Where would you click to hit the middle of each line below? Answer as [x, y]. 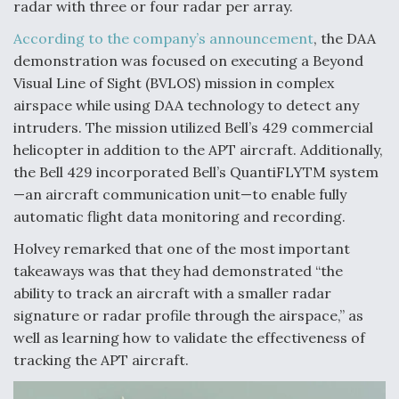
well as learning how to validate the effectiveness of [189, 337]
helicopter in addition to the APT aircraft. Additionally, [198, 149]
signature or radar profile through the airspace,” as [188, 315]
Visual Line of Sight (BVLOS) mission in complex [174, 82]
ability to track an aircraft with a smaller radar [172, 293]
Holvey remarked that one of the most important [182, 248]
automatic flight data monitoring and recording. [179, 216]
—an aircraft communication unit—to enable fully [180, 194]
